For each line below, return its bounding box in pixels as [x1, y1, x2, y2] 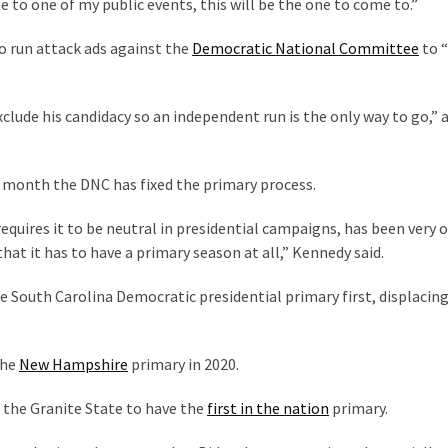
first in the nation [207, 397, 329, 418]
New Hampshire [19, 353, 128, 374]
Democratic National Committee [192, 37, 419, 58]
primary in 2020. [128, 353, 239, 374]
